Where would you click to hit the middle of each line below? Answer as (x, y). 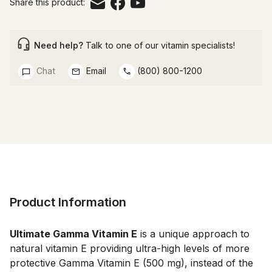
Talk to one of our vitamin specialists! (159, 45)
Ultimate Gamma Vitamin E (73, 233)
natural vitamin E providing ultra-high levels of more (130, 248)
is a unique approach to (193, 233)
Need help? (59, 45)
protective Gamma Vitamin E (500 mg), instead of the (131, 263)
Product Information (68, 202)
